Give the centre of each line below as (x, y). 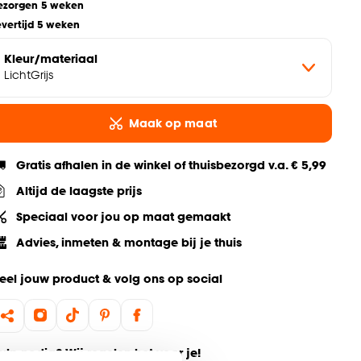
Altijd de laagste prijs (79, 191)
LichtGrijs (29, 75)
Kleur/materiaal (51, 59)
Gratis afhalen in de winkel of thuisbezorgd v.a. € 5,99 (172, 165)
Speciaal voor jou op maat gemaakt (124, 217)
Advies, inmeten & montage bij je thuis (129, 243)
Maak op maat (172, 123)
